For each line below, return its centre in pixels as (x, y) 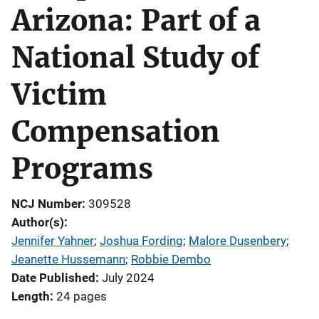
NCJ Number (47, 204)
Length (31, 296)
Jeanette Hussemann (68, 259)
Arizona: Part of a (136, 21)
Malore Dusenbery (237, 241)
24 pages (82, 296)
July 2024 (128, 278)
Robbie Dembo (171, 259)
